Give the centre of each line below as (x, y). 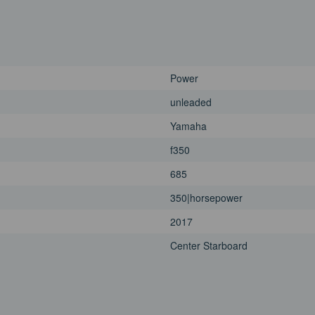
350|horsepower (206, 198)
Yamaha (188, 126)
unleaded (191, 102)
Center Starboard (209, 246)
